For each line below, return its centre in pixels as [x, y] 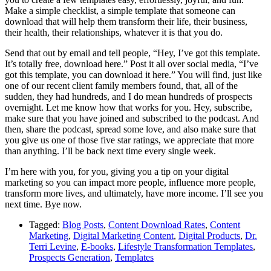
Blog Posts [83, 224]
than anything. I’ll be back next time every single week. [110, 151]
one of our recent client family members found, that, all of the [121, 85]
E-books [97, 246]
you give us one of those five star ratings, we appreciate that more [129, 140]
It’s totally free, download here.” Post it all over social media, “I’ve [132, 64]
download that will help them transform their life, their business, [126, 21]
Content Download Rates [157, 224]
